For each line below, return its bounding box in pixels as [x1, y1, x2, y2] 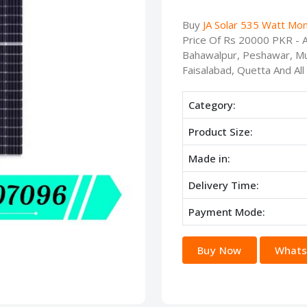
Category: [188, 98, 236, 112]
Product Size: [188, 125, 253, 139]
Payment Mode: [188, 205, 265, 219]
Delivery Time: [188, 178, 259, 193]
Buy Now [197, 243, 242, 258]
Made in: [188, 151, 230, 166]
